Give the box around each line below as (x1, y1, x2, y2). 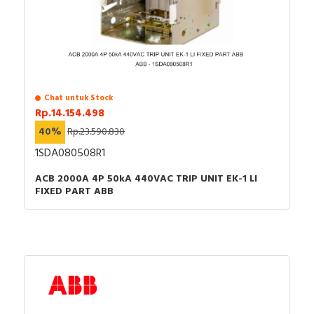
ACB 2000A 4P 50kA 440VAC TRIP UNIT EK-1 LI (35, 170, 257, 187)
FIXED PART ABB (35, 183, 114, 200)
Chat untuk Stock (44, 91, 113, 104)
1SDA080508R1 (35, 144, 105, 163)
